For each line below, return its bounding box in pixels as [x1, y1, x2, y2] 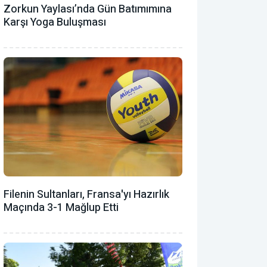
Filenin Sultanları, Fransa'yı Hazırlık [4, 186, 169, 203]
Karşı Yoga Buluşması [4, 14, 106, 30]
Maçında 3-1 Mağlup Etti [4, 199, 119, 216]
